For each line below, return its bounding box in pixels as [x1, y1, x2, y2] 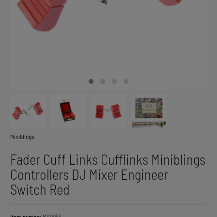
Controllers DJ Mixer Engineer [10, 166, 168, 183]
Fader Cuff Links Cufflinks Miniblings [10, 151, 205, 168]
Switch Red [10, 181, 70, 198]
